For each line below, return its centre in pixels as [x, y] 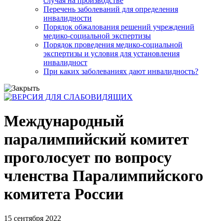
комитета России [64, 194]
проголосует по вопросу [88, 158]
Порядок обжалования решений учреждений [119, 27]
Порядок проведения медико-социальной [113, 45]
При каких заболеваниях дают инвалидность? [121, 71]
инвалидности [68, 18]
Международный [64, 121]
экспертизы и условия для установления [111, 54]
